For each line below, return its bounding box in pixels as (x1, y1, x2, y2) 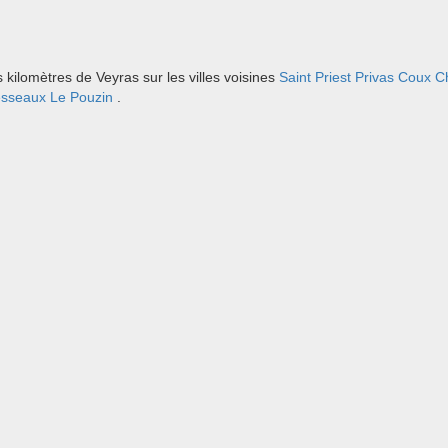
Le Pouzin (50, 89, 113, 105)
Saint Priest (279, 69, 351, 85)
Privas (355, 69, 394, 85)
